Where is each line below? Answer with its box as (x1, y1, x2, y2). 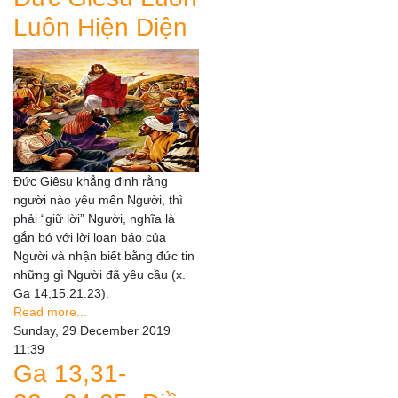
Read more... (13, 305, 87, 320)
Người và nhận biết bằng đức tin (13, 249, 195, 264)
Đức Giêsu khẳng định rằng (13, 174, 168, 189)
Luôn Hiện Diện (13, 13, 187, 42)
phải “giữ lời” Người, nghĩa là (13, 211, 175, 227)
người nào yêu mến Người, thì (13, 193, 183, 208)
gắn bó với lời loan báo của (13, 230, 166, 245)
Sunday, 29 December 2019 (13, 323, 171, 338)
